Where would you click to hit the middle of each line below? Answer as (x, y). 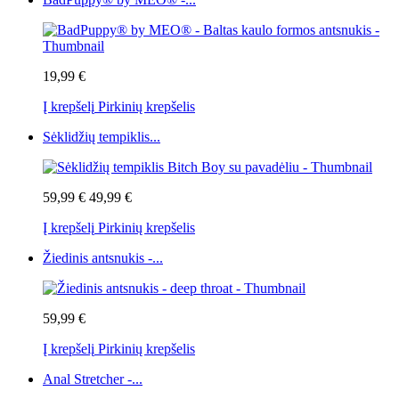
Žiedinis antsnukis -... (103, 258)
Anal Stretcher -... (93, 379)
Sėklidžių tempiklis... (102, 137)
